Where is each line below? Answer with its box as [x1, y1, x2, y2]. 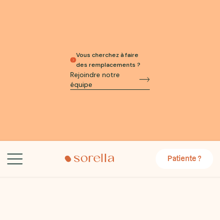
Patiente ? [167, 154, 201, 163]
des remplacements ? [76, 61, 140, 69]
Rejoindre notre [70, 70, 120, 80]
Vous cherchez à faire [76, 51, 138, 59]
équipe [70, 80, 93, 89]
